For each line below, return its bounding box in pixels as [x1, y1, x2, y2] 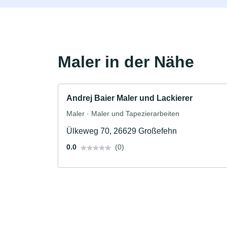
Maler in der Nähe [58, 53, 194, 71]
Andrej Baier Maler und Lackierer [66, 94, 193, 102]
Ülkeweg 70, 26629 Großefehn [66, 127, 177, 135]
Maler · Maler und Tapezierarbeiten [66, 109, 179, 118]
